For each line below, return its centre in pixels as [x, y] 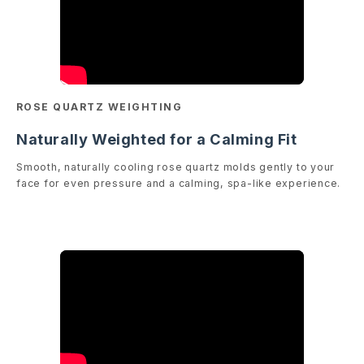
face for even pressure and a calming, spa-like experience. [179, 183]
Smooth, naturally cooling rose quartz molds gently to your [176, 167]
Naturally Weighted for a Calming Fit [157, 139]
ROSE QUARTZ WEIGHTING [100, 107]
